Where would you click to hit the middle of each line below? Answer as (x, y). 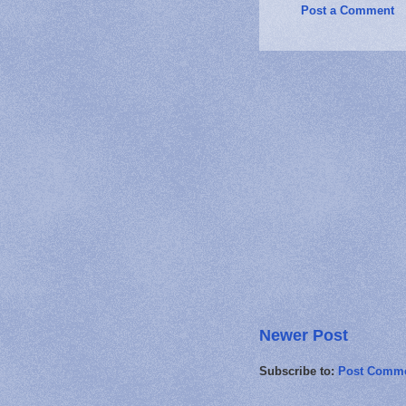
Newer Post (304, 335)
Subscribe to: (299, 371)
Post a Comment (348, 10)
